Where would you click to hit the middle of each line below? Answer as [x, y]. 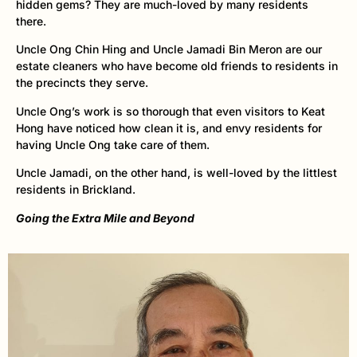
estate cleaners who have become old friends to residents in [177, 66]
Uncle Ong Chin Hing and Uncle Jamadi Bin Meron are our [169, 49]
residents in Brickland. [77, 190]
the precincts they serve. [82, 83]
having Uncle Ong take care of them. [113, 144]
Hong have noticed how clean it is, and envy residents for [169, 127]
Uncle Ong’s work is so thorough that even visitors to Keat [171, 111]
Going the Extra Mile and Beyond [105, 218]
